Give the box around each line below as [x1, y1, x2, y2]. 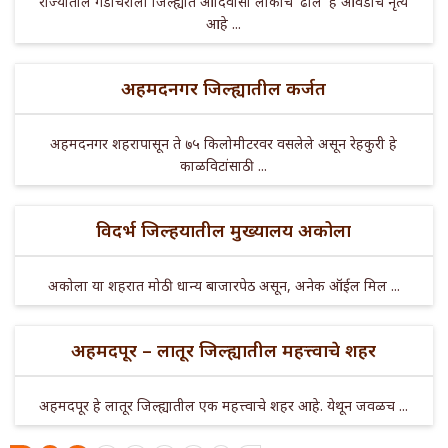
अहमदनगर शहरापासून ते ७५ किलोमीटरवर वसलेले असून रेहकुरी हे [50, 133, 398, 153]
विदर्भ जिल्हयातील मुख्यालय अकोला [96, 217, 352, 242]
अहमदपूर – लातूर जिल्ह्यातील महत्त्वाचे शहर [71, 337, 377, 362]
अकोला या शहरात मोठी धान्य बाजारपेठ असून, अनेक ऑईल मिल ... [47, 275, 400, 295]
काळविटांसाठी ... [180, 155, 268, 175]
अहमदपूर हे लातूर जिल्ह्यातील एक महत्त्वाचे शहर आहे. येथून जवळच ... [39, 395, 409, 415]
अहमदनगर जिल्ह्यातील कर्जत [121, 75, 327, 100]
